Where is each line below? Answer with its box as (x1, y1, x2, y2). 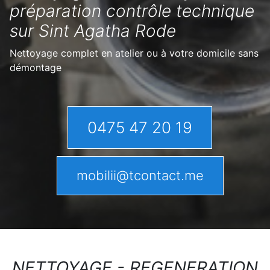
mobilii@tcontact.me (76, 168, 204, 183)
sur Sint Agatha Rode (10, 20, 176, 41)
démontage (10, 61, 61, 74)
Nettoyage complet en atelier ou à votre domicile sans (10, 47, 259, 59)
